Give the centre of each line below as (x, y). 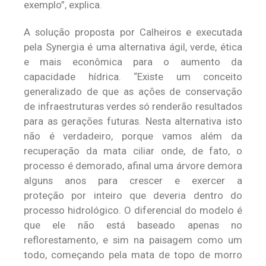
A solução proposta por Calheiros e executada (133, 32)
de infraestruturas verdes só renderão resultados (133, 106)
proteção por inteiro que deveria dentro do (133, 195)
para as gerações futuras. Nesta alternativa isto (133, 121)
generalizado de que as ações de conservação (133, 91)
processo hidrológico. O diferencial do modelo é (133, 210)
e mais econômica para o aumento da (133, 62)
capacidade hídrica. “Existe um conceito (133, 77)
